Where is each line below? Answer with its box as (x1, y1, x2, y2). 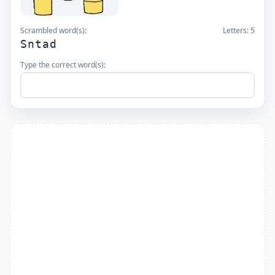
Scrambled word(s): (20, 25, 87, 36)
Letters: (223, 25, 250, 36)
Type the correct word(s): (20, 60, 106, 70)
